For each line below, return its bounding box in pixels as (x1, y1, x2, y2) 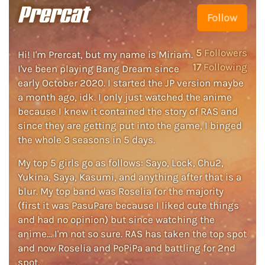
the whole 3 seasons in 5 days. (18, 134, 155, 146)
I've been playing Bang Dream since (18, 63, 179, 75)
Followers (202, 47, 247, 59)
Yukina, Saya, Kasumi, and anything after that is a (18, 171, 241, 183)
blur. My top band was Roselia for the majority (18, 185, 224, 197)
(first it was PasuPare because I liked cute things (18, 199, 239, 211)
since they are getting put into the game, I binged (18, 119, 242, 131)
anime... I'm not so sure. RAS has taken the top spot (18, 228, 247, 240)
